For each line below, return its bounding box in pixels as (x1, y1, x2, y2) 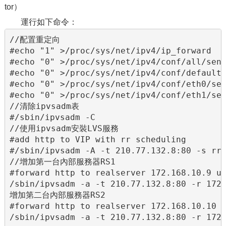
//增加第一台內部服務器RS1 (10, 156, 116, 166)
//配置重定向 (10, 34, 61, 44)
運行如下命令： (20, 18, 77, 26)
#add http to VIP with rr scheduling (10, 134, 187, 144)
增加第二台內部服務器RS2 (10, 190, 106, 200)
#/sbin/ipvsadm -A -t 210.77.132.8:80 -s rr (10, 145, 222, 155)
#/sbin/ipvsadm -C (10, 112, 96, 122)
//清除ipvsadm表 (10, 101, 80, 111)
